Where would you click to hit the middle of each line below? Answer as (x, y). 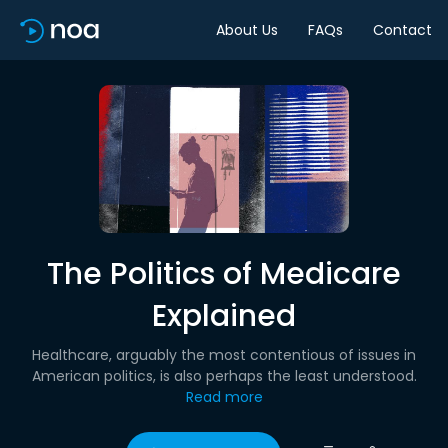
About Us (247, 29)
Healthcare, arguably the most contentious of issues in (224, 355)
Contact (402, 29)
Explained (224, 316)
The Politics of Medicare (224, 274)
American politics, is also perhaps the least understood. (224, 376)
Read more (224, 397)
